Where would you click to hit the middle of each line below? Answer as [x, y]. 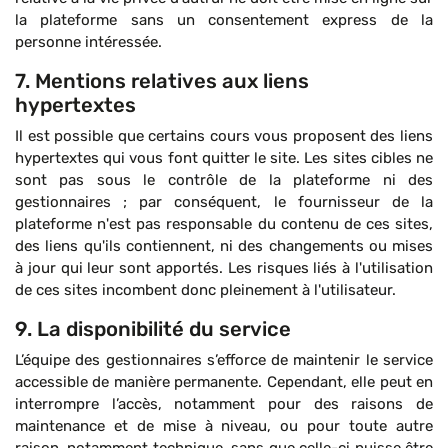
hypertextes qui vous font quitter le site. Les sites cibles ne [224, 158]
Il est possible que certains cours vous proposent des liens [224, 136]
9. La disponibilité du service [153, 329]
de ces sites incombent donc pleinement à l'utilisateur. [205, 290]
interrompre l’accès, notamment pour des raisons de [224, 404]
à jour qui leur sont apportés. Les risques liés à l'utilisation [224, 268]
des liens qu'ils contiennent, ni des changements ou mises [224, 246]
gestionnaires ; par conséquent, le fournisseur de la [224, 202]
